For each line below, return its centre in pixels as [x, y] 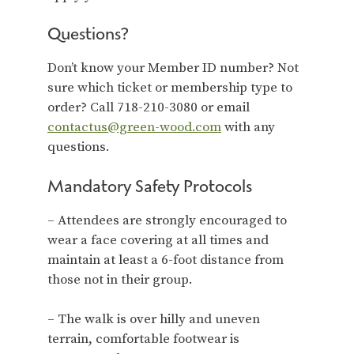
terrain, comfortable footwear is [143, 339]
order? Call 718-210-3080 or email [149, 107]
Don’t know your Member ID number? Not [173, 68]
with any [248, 127]
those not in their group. [120, 279]
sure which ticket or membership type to [170, 88]
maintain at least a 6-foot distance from [166, 260]
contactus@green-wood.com [134, 127]
